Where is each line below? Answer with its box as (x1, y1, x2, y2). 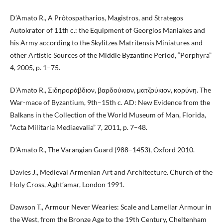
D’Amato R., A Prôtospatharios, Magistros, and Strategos (10, 13, 183, 22)
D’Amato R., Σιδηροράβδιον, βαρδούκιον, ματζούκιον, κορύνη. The (10, 85, 211, 94)
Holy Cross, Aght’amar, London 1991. (10, 180, 124, 189)
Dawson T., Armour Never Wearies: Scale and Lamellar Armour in (10, 202, 212, 211)
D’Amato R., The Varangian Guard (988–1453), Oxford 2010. (10, 145, 195, 154)
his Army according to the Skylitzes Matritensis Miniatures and (10, 38, 203, 47)
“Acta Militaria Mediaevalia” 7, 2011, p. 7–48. (10, 122, 147, 131)
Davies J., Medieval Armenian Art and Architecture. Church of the (10, 167, 213, 176)
